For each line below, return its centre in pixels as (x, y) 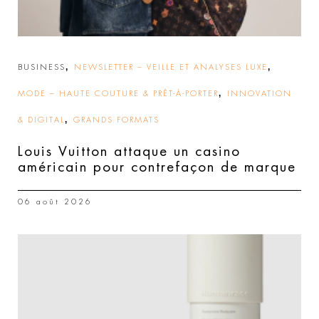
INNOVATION (260, 94)
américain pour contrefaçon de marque (157, 167)
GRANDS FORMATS (116, 120)
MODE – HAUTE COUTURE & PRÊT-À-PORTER (118, 94)
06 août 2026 (55, 202)
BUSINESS (42, 67)
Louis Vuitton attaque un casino (129, 151)
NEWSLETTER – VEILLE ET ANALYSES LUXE (171, 67)
